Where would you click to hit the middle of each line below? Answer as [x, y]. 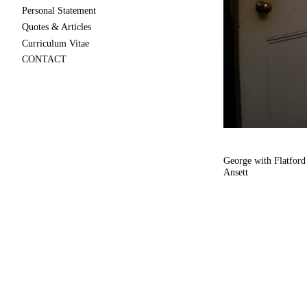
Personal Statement [59, 10]
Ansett [236, 172]
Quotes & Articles [57, 27]
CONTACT [44, 60]
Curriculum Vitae [56, 43]
